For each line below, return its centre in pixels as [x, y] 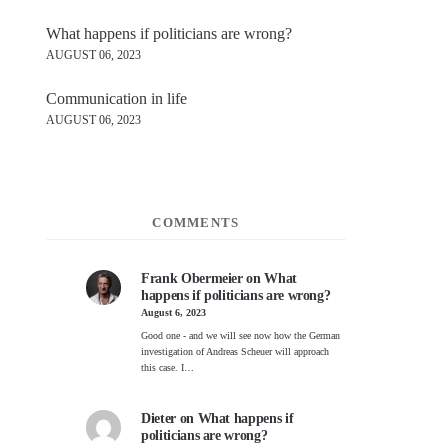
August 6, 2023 [173, 313]
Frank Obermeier [192, 278]
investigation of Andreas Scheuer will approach [235, 352]
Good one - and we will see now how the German [240, 336]
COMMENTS [196, 222]
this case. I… [167, 368]
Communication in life [116, 98]
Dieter [158, 419]
